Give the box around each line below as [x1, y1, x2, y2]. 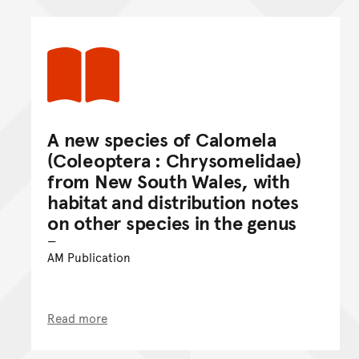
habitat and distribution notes [47, 188, 299, 215]
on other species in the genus [47, 208, 297, 236]
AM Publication [47, 248, 131, 265]
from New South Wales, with [47, 167, 290, 194]
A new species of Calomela [47, 125, 276, 152]
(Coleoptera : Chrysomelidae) [47, 146, 301, 173]
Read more [47, 309, 107, 326]
